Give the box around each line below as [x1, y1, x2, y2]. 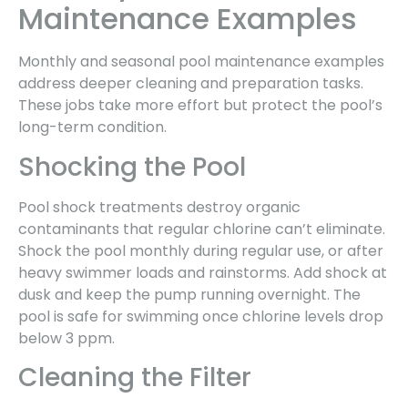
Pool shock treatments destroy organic [18, 196, 301, 218]
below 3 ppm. [18, 327, 115, 349]
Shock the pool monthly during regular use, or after [18, 240, 383, 261]
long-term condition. [18, 117, 167, 138]
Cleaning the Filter [18, 360, 251, 396]
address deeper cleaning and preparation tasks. [18, 73, 363, 95]
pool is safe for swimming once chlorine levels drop [18, 305, 383, 327]
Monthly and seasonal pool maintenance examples [18, 51, 384, 73]
